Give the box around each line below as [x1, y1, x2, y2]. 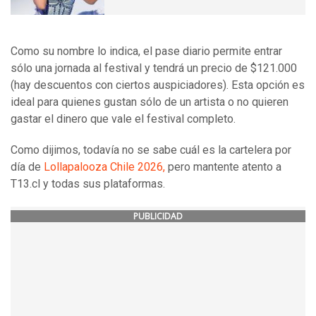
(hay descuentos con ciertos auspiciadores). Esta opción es [11, 78, 305, 92]
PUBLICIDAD [133, 210, 183, 223]
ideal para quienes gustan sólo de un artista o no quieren [11, 95, 288, 109]
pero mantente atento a [165, 160, 281, 174]
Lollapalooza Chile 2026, [44, 160, 165, 174]
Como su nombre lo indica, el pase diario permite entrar [11, 44, 282, 59]
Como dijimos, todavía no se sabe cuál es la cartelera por [11, 143, 291, 157]
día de [11, 160, 44, 174]
